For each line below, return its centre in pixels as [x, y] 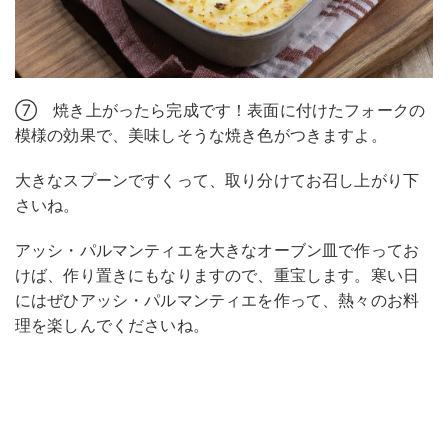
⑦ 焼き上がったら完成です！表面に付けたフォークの [220, 109]
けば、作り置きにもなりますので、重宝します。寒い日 [217, 274]
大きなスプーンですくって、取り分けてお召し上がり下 [217, 179]
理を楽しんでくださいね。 [112, 324]
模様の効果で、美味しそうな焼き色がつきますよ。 [201, 134]
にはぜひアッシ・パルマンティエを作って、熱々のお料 [217, 299]
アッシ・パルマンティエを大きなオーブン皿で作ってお [217, 249]
